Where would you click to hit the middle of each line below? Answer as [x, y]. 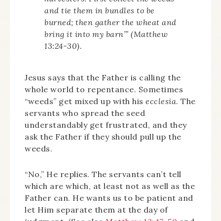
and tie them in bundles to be [100, 10]
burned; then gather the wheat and [110, 22]
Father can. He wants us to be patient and [109, 198]
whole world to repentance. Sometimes [104, 89]
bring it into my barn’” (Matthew [106, 34]
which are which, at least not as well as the [110, 186]
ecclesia [161, 101]
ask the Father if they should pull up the [103, 137]
